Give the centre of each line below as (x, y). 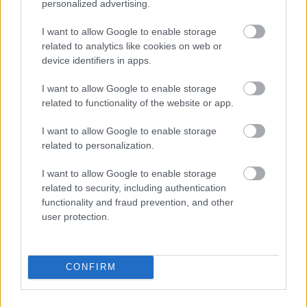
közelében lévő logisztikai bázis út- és (191, 10)
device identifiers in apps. (97, 60)
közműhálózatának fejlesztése (173, 23)
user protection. (76, 216)
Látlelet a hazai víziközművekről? (180, 73)
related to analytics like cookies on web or (132, 46)
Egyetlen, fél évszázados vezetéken (186, 86)
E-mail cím (35, 266)
